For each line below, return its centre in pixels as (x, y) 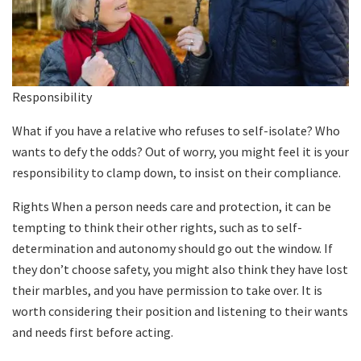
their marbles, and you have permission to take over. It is (167, 290)
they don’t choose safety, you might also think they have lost (180, 270)
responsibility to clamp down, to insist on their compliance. (176, 173)
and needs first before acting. (93, 332)
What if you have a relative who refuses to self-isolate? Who (176, 131)
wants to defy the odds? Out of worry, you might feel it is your (180, 152)
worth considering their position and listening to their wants (180, 311)
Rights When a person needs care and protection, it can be (172, 207)
